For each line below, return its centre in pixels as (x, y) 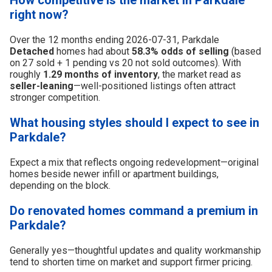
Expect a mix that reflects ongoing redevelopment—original (134, 162)
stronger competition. (55, 97)
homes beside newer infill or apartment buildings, (114, 174)
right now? (39, 14)
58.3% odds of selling (180, 51)
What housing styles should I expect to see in (134, 122)
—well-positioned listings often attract (155, 86)
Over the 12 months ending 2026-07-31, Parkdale (114, 39)
